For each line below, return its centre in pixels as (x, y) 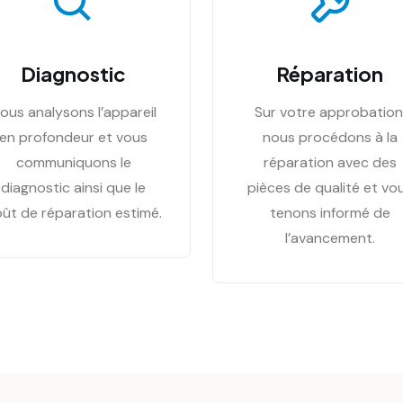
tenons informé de (330, 213)
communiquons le (73, 162)
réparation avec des (330, 162)
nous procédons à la (330, 137)
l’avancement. (330, 238)
